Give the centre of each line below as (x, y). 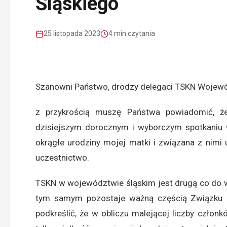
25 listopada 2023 (72, 33)
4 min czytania (132, 33)
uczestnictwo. (62, 158)
